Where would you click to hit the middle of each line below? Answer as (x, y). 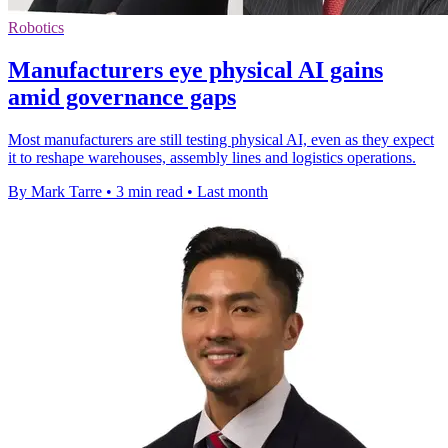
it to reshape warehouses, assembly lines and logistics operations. (212, 157)
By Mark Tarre (55, 191)
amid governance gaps (122, 96)
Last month (232, 191)
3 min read (149, 191)
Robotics (36, 27)
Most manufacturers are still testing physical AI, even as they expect (221, 139)
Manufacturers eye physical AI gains (195, 69)
